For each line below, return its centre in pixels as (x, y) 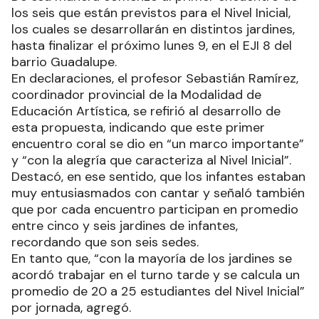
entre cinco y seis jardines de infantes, (125, 226)
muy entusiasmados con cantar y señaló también (158, 193)
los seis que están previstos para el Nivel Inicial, (151, 13)
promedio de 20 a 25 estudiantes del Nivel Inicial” (158, 292)
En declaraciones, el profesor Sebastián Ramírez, (155, 79)
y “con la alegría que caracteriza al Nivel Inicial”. (153, 161)
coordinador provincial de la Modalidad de (136, 95)
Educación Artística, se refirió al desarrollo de (146, 111)
